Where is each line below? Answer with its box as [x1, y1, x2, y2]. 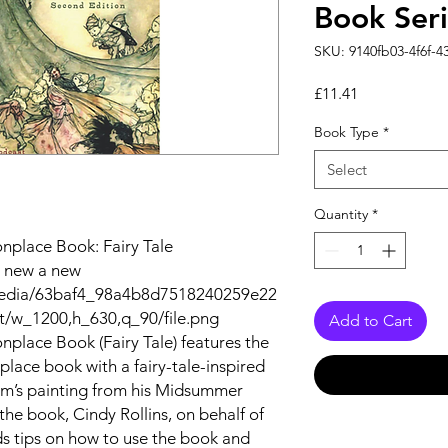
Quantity [314, 205, 368, 223]
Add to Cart [329, 311, 412, 330]
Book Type [314, 123, 379, 141]
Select [327, 160, 367, 179]
